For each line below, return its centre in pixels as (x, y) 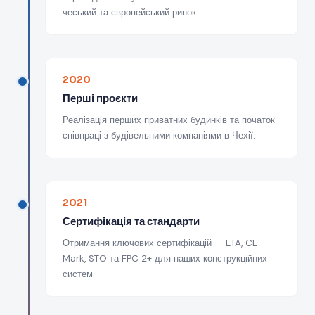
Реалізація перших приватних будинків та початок (169, 120)
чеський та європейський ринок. (130, 12)
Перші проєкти (100, 98)
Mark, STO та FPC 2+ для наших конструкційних (165, 258)
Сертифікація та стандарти (131, 221)
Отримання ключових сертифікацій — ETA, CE (160, 243)
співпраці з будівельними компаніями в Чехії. (159, 135)
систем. (79, 274)
